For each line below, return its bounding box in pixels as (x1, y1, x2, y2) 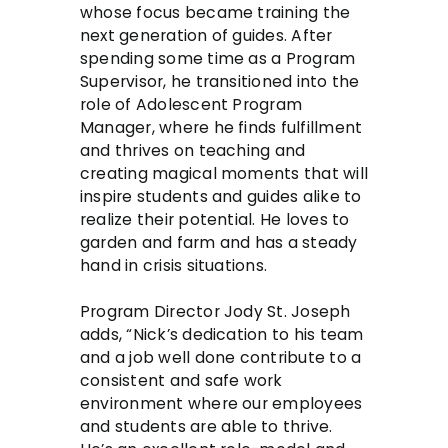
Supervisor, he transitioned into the (80, 70, 360, 92)
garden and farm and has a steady (80, 231, 358, 253)
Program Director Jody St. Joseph (80, 300, 351, 322)
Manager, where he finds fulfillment (80, 116, 363, 138)
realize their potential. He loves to (80, 208, 350, 230)
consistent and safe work (80, 369, 283, 391)
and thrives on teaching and (80, 139, 306, 161)
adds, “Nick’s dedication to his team (80, 323, 364, 345)
